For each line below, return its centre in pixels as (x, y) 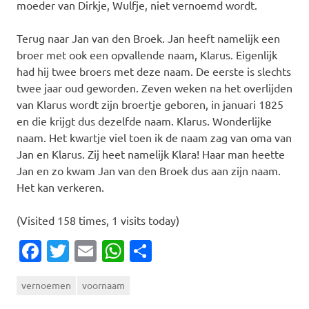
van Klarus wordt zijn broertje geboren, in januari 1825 (150, 104)
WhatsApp (176, 250)
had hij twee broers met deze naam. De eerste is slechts (154, 71)
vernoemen (46, 285)
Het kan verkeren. (60, 187)
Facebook (89, 250)
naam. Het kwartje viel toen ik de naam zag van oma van (154, 137)
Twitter (105, 250)
